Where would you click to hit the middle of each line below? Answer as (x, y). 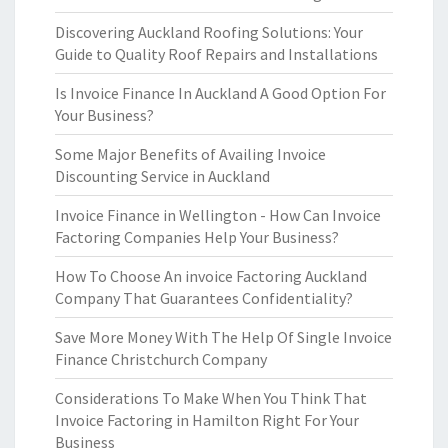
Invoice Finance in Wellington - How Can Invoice (218, 215)
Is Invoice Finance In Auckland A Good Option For (220, 93)
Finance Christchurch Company (161, 359)
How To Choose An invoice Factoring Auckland (211, 276)
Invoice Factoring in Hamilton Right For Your (207, 420)
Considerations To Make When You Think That (211, 398)
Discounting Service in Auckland (162, 176)
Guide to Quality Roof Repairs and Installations (216, 54)
